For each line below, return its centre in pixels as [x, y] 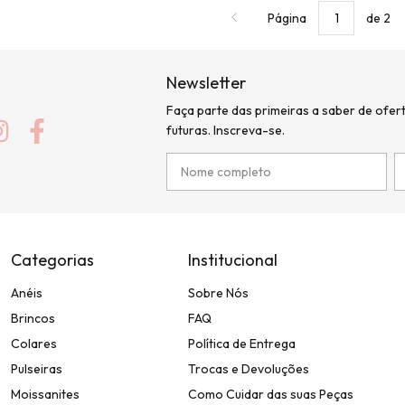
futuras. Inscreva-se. [226, 130]
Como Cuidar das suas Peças [270, 394]
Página [288, 18]
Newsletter [206, 82]
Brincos [33, 318]
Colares [34, 343]
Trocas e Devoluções [248, 368]
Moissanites [46, 394]
